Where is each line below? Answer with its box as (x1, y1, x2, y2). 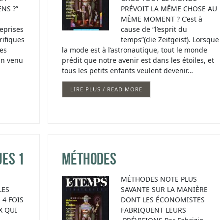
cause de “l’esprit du (120, 25, 187, 34)
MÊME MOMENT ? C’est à (120, 14, 202, 24)
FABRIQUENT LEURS (120, 205, 186, 215)
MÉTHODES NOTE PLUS (120, 174, 197, 184)
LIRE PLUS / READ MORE (70, 85, 142, 93)
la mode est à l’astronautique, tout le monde (61, 45, 207, 55)
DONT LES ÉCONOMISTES (120, 195, 205, 205)
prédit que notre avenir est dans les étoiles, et (61, 55, 214, 65)
